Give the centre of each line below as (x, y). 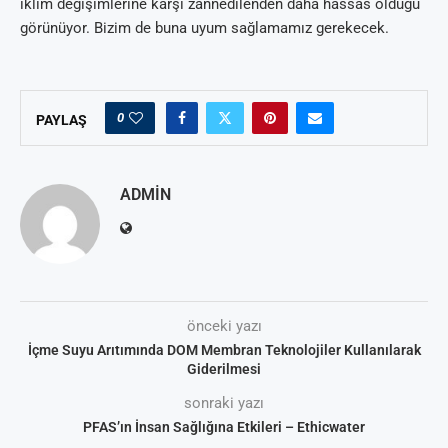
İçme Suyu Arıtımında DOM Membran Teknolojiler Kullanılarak (224, 350)
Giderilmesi (224, 369)
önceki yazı (224, 326)
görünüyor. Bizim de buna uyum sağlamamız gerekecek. (204, 28)
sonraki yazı (224, 403)
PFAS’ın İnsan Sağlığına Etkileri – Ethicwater (224, 427)
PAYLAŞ (61, 120)
